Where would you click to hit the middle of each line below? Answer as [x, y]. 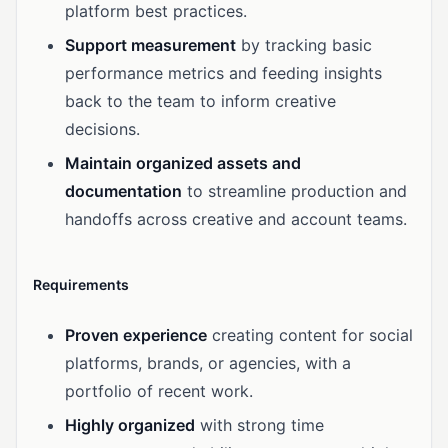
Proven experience [136, 335]
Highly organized [130, 425]
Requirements [81, 284]
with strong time [259, 425]
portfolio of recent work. [159, 391]
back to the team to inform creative [200, 101]
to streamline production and [294, 191]
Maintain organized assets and [183, 163]
